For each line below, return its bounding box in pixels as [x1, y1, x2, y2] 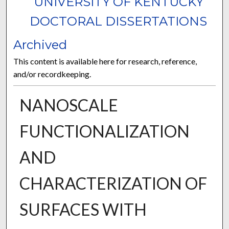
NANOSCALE [19, 95, 118, 116]
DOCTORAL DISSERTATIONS [30, 14, 208, 29]
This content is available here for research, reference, [13, 56, 197, 66]
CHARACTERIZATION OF [19, 173, 207, 194]
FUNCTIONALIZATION [19, 121, 190, 142]
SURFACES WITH [19, 199, 147, 220]
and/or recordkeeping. [13, 69, 91, 79]
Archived [13, 37, 67, 53]
